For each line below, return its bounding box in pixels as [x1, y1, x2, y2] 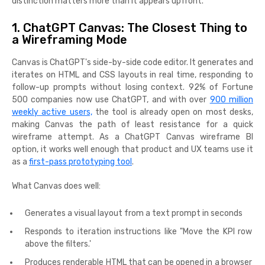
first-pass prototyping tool [29, 156, 132, 167]
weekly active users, [12, 106, 92, 117]
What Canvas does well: [12, 180, 101, 191]
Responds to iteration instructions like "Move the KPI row [25, 226, 252, 237]
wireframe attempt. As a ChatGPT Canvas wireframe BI [12, 131, 253, 142]
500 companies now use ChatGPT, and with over [12, 94, 210, 105]
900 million [209, 94, 254, 105]
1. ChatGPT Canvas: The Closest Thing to [12, 20, 247, 35]
